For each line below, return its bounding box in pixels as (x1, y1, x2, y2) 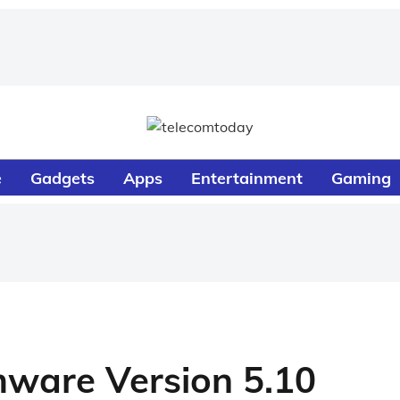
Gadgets (30, 167, 96, 188)
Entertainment (191, 167, 304, 188)
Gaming (331, 167, 392, 188)
